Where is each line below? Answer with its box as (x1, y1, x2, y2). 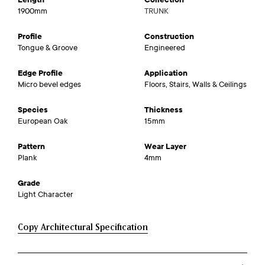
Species (18, 105, 48, 115)
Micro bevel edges (18, 79, 81, 89)
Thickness (144, 105, 183, 115)
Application (144, 68, 188, 78)
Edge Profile (18, 68, 63, 78)
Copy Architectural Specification (18, 222, 148, 232)
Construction (144, 31, 194, 41)
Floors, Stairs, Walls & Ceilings (144, 79, 247, 89)
